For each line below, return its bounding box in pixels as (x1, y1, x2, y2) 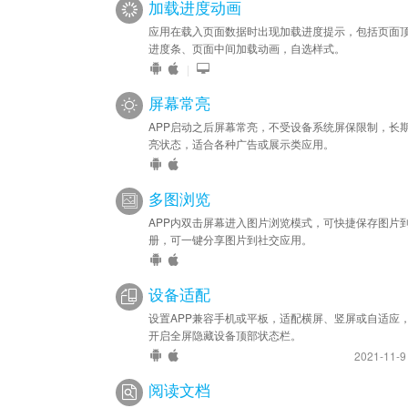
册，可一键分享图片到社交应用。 (148, 231, 312, 247)
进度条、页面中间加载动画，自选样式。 (148, 40, 345, 56)
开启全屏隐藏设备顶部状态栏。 (148, 327, 301, 342)
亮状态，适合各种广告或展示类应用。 (148, 136, 334, 151)
